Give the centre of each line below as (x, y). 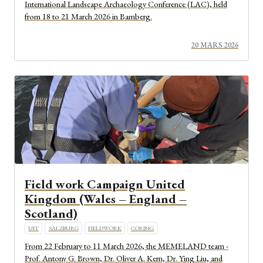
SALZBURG (63, 228)
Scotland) (51, 214)
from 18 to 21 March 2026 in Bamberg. (88, 16)
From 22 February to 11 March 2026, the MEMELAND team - (127, 245)
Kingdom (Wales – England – (106, 199)
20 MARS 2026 (215, 45)
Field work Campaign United (105, 184)
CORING (143, 228)
